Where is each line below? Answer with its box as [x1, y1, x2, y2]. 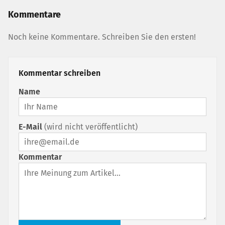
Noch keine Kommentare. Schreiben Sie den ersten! [8, 32, 196, 42]
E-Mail [19, 122, 44, 132]
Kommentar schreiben [19, 68, 100, 78]
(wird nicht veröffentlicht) [44, 122, 138, 132]
